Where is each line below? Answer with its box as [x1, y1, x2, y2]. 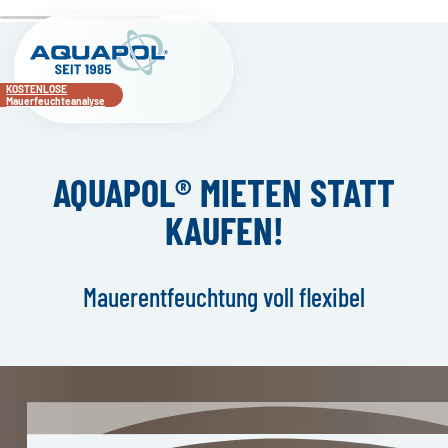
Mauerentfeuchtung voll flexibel [83, 280, 365, 312]
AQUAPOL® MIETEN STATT [53, 169, 395, 216]
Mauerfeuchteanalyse [6, 94, 106, 107]
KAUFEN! [164, 207, 284, 254]
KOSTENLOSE [6, 82, 68, 95]
